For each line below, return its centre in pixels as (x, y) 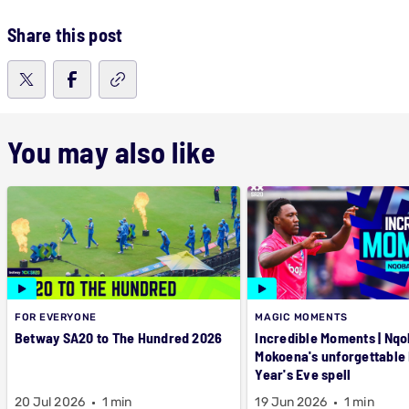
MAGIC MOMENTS (301, 317)
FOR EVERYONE (56, 317)
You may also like (112, 152)
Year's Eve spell (303, 374)
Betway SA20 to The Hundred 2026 (119, 337)
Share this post (65, 35)
